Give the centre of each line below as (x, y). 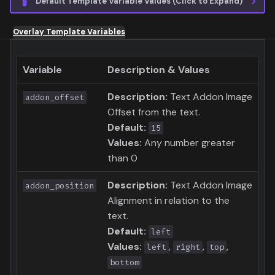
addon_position (60, 185)
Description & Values (159, 69)
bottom (125, 262)
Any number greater (188, 142)
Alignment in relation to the (168, 200)
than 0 (122, 158)
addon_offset (55, 97)
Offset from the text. (154, 112)
